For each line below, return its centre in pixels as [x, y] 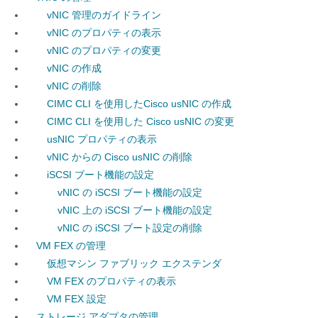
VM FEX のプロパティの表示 [111, 281]
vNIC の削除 [74, 86]
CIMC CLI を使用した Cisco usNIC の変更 [141, 121]
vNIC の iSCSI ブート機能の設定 [130, 192]
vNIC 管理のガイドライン [104, 15]
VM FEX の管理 [71, 246]
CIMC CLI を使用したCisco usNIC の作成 [139, 104]
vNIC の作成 [74, 68]
